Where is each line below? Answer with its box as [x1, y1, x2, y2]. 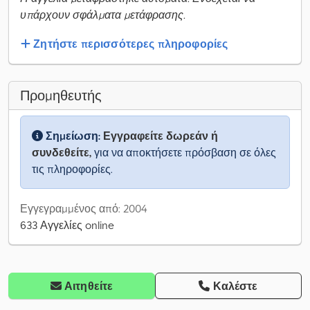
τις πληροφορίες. [32, 162, 113, 176]
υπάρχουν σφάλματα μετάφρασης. [20, 8, 185, 21]
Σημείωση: [43, 129, 103, 143]
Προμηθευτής [20, 86, 102, 105]
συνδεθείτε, [32, 145, 91, 160]
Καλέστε [212, 279, 258, 293]
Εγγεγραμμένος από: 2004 [20, 201, 147, 216]
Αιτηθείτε [64, 279, 113, 293]
